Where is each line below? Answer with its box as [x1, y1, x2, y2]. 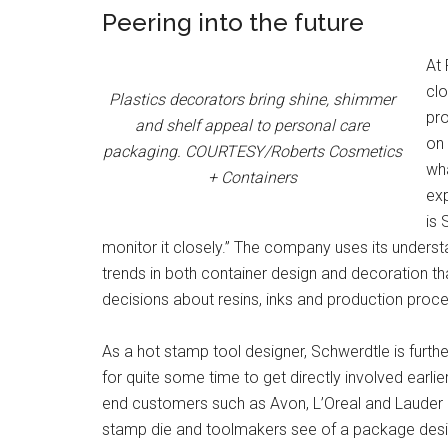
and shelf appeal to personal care [135, 116, 369, 135]
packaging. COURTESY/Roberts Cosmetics [102, 142, 402, 161]
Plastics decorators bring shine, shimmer [109, 90, 395, 109]
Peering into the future [102, 8, 364, 37]
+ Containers [207, 168, 297, 187]
